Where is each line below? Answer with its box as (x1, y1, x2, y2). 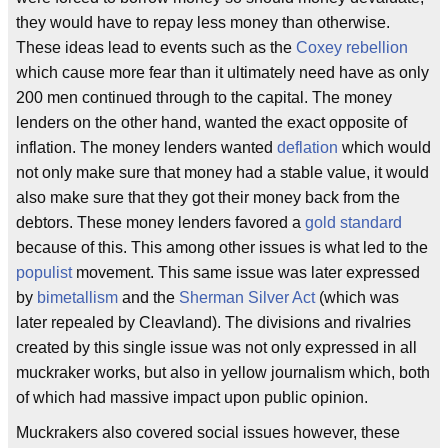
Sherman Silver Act (179, 289, 315, 306)
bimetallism (37, 289, 118, 306)
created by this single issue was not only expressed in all (16, 339, 417, 356)
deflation (277, 139, 338, 156)
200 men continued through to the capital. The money (16, 89, 392, 106)
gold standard (305, 214, 402, 231)
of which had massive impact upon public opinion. (16, 389, 368, 406)
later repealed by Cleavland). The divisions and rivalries (16, 314, 411, 331)
